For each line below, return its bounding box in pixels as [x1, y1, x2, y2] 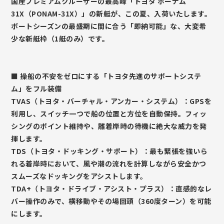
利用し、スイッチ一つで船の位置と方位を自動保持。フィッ [11, 108, 207, 118]
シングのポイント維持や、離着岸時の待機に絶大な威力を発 [11, 120, 207, 131]
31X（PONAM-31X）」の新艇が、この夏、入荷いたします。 [11, 8, 212, 18]
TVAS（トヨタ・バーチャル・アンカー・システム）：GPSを [11, 95, 212, 106]
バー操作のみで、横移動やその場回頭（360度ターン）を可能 [11, 195, 211, 206]
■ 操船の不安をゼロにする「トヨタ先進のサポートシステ [11, 70, 201, 81]
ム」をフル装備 [11, 83, 62, 93]
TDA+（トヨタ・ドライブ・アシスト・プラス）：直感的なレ [11, 183, 212, 193]
